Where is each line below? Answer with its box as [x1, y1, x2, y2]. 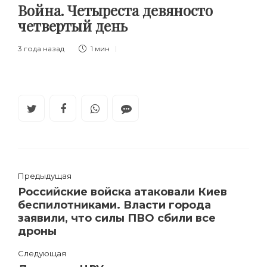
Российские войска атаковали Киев [18, 185, 227, 199]
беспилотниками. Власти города [18, 198, 211, 212]
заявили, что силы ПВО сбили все [18, 212, 216, 225]
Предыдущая [18, 171, 72, 181]
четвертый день [18, 16, 131, 36]
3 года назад [18, 44, 64, 54]
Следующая [18, 249, 66, 259]
